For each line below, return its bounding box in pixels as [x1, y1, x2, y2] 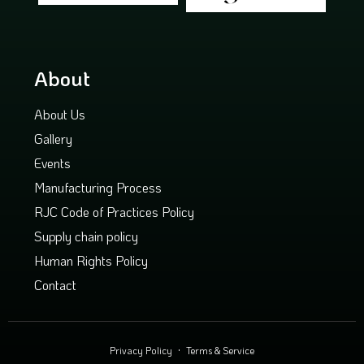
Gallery [34, 129, 72, 147]
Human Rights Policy [34, 251, 148, 269]
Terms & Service [186, 343, 254, 357]
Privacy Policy [110, 343, 172, 357]
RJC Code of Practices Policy [34, 202, 194, 220]
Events [34, 154, 71, 171]
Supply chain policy [34, 227, 138, 245]
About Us [34, 105, 85, 123]
